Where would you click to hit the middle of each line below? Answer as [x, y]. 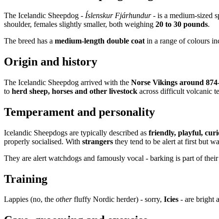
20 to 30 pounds [182, 24]
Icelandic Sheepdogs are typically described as [76, 132]
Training [26, 179]
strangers [98, 141]
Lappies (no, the [30, 199]
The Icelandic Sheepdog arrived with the [67, 82]
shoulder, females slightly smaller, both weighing [80, 24]
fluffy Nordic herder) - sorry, [118, 199]
